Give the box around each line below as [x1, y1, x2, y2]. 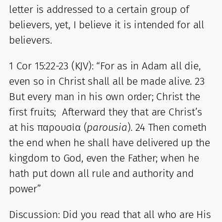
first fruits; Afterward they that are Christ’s [9, 105, 203, 118]
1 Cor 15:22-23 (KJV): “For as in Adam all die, [9, 59, 201, 72]
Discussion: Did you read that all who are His [9, 208, 211, 221]
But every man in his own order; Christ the [9, 90, 201, 103]
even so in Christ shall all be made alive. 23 [9, 74, 205, 88]
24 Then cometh [132, 120, 207, 134]
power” [9, 182, 41, 195]
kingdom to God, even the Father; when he [9, 151, 199, 165]
